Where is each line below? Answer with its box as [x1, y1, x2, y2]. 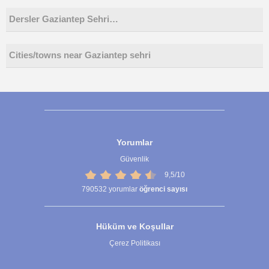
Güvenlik [120, 155, 149, 163]
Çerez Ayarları [110, 256, 159, 265]
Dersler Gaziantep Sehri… [9, 14, 118, 24]
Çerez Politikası [109, 239, 160, 248]
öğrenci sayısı [139, 185, 187, 194]
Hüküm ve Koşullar [95, 222, 174, 232]
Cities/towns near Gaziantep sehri [9, 50, 151, 60]
